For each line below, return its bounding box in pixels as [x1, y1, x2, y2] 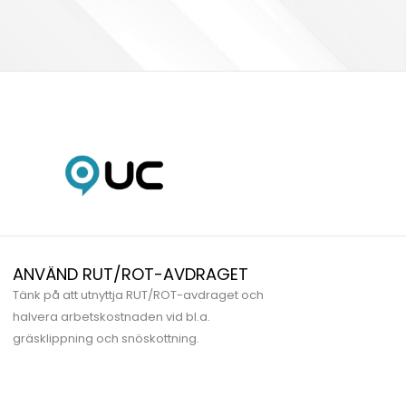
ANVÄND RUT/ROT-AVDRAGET [13, 263, 248, 286]
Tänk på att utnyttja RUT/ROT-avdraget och [13, 286, 264, 304]
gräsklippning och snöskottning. [13, 330, 199, 348]
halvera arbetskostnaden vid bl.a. [13, 308, 210, 326]
